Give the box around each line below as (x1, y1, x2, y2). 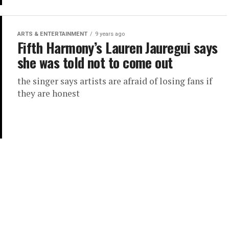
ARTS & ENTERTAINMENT (17, 31, 87, 38)
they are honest (17, 87, 80, 100)
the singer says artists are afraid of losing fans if (17, 75, 212, 87)
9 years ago (95, 31, 125, 38)
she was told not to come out (17, 52, 173, 73)
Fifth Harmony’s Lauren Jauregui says (17, 37, 218, 58)
